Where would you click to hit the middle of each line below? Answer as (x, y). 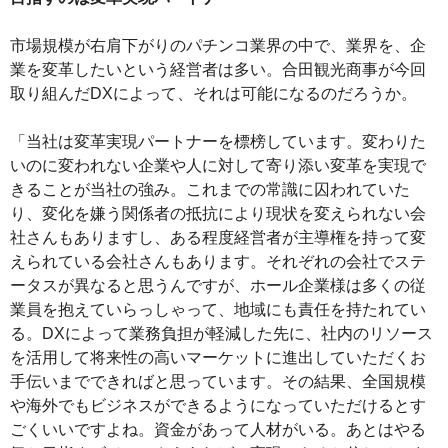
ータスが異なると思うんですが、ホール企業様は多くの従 (218, 286)
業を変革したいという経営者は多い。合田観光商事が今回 (218, 70)
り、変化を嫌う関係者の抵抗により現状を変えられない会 (218, 214)
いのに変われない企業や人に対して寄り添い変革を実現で (218, 166)
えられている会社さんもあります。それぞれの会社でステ (218, 262)
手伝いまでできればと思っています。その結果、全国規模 (218, 382)
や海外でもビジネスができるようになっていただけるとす (218, 406)
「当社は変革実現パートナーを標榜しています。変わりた (218, 142)
